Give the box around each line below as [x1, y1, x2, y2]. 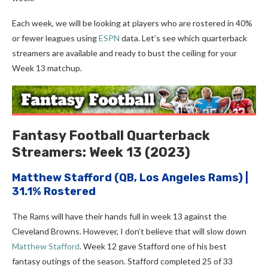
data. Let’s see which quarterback [120, 33, 247, 43]
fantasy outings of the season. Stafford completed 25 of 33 [12, 256, 233, 267]
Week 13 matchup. [12, 63, 82, 73]
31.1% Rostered [12, 185, 96, 199]
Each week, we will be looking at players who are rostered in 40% [12, 18, 252, 28]
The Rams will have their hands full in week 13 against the [12, 211, 227, 222]
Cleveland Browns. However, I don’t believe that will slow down [12, 226, 246, 237]
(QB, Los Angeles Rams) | [112, 171, 248, 185]
